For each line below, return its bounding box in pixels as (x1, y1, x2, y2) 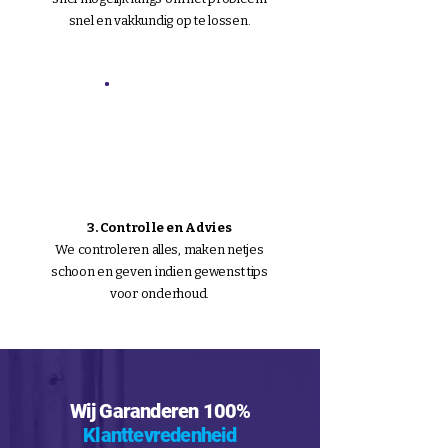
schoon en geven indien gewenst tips (51, 264, 268, 279)
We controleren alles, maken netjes (55, 242, 264, 257)
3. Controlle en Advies (87, 220, 232, 235)
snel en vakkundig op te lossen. (68, 13, 251, 28)
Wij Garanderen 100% (69, 399, 251, 423)
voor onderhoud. (109, 286, 210, 301)
